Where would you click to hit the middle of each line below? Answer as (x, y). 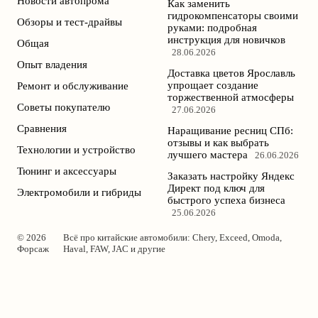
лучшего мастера (208, 154)
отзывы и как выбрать (218, 142)
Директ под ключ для (216, 188)
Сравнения (42, 128)
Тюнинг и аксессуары (67, 171)
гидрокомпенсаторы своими (233, 15)
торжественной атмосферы (231, 97)
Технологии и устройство (76, 149)
